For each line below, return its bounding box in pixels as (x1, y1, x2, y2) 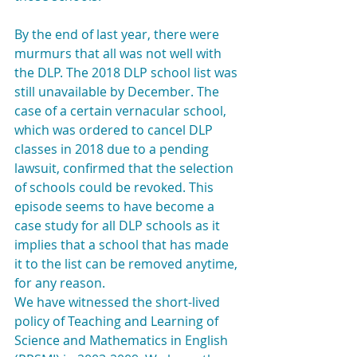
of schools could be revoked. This (14, 178, 217, 196)
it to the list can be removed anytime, (14, 255, 241, 273)
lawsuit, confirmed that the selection (14, 159, 237, 177)
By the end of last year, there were (14, 25, 222, 43)
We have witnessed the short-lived (14, 293, 223, 311)
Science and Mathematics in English (14, 331, 231, 349)
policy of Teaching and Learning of (14, 312, 222, 330)
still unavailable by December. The (14, 83, 222, 100)
